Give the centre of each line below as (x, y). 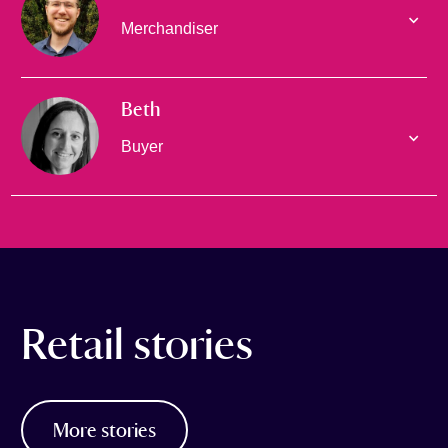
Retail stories (136, 345)
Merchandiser (169, 28)
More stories (104, 429)
